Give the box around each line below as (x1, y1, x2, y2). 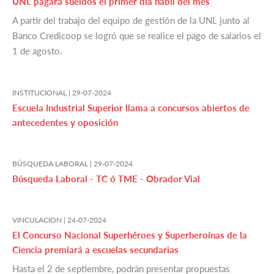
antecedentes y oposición (12, 117, 118, 128)
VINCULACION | (12, 215, 67, 225)
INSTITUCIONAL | (12, 88, 72, 98)
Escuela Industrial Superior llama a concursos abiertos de (12, 102, 250, 114)
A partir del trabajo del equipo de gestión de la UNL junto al (12, 15, 250, 26)
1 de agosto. (12, 45, 62, 57)
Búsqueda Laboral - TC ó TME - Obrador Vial (12, 173, 200, 185)
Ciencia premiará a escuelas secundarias (12, 244, 179, 256)
